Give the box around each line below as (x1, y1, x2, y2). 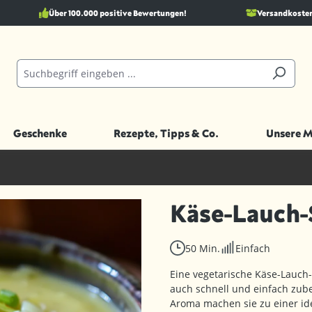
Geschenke (13, 127, 67, 139)
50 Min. (185, 242, 220, 255)
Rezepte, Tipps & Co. (114, 127, 219, 139)
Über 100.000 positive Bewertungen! (48, 8, 187, 17)
